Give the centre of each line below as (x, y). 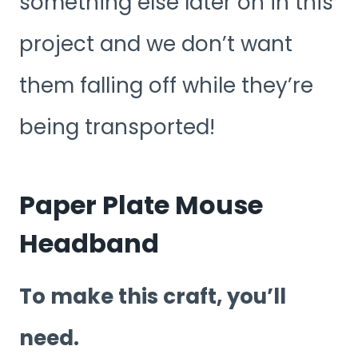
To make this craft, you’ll (153, 297)
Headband (89, 244)
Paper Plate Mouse (141, 205)
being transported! (117, 127)
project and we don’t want (156, 44)
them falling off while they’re (166, 86)
